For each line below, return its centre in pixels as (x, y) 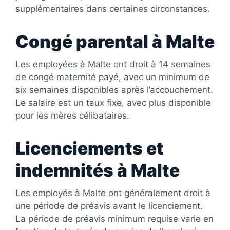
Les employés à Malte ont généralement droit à (113, 193)
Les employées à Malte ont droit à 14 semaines (113, 64)
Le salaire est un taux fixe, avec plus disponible (113, 102)
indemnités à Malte (98, 170)
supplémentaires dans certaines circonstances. (114, 8)
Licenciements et (90, 148)
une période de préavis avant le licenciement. (109, 206)
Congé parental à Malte (115, 41)
